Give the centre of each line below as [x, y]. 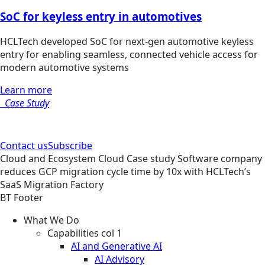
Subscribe [70, 146]
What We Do [51, 220]
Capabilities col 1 [85, 233]
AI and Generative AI [117, 246]
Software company [220, 159]
